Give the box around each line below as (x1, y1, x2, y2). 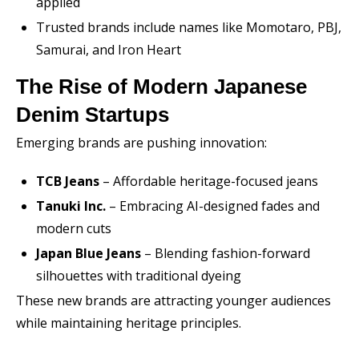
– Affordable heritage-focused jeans (99, 172, 318, 190)
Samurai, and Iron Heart (36, 41, 181, 58)
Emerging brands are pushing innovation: (16, 134, 267, 151)
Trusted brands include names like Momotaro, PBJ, (36, 18, 341, 36)
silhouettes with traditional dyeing (36, 267, 241, 284)
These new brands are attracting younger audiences (16, 292, 331, 309)
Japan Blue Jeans (36, 244, 141, 262)
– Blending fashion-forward (141, 244, 310, 262)
